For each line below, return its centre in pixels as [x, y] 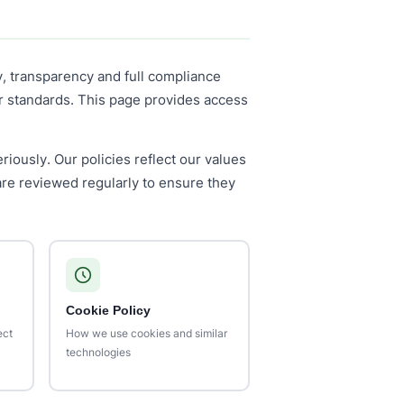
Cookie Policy [109, 310]
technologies [99, 352]
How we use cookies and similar [147, 333]
